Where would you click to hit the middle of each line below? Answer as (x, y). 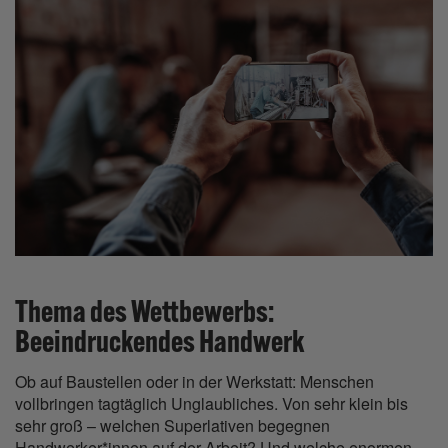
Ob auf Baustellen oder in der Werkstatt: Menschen (194, 382)
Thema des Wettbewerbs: (144, 311)
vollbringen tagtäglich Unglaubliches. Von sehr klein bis (211, 404)
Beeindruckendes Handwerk (159, 341)
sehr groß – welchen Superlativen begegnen (172, 426)
